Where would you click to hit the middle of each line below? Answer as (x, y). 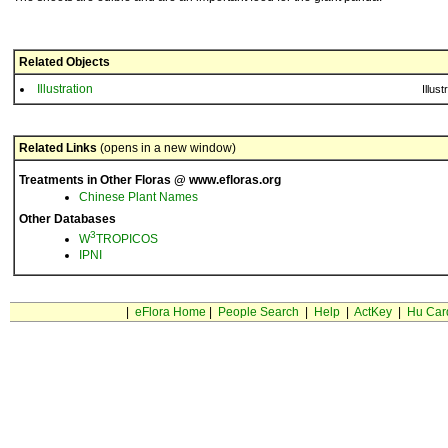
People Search (258, 312)
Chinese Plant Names (138, 197)
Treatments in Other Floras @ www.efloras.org (150, 180)
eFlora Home (170, 312)
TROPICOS (127, 239)
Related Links (58, 148)
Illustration (65, 89)
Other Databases (67, 219)
